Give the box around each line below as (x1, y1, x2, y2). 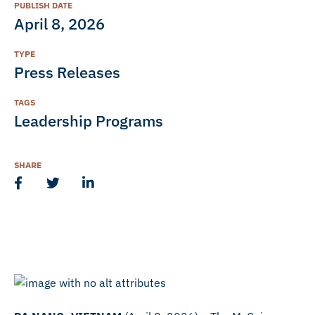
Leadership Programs (14, 110, 163, 131)
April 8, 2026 (14, 13, 105, 34)
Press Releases (14, 62, 120, 82)
